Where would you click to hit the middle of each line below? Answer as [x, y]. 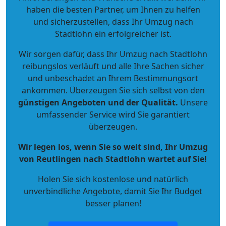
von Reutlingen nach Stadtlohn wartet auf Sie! [113, 159]
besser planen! [113, 203]
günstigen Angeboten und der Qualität [97, 102]
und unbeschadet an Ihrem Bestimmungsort [113, 78]
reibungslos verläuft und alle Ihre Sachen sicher [113, 66]
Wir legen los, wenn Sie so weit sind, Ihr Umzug [113, 147]
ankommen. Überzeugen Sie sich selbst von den [113, 90]
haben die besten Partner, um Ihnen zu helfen [113, 10]
